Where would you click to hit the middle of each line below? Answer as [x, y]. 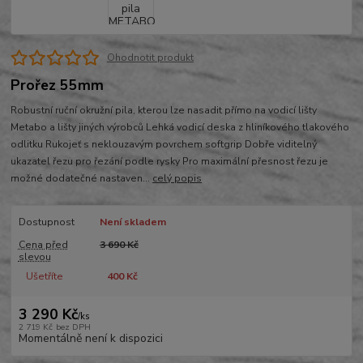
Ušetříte [44, 276]
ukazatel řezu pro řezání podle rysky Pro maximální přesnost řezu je [170, 161]
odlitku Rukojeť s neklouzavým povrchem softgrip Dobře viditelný [164, 144]
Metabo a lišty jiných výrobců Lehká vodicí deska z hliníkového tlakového [180, 127]
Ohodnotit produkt [150, 57]
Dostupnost [46, 222]
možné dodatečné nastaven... [82, 178]
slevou [34, 256]
